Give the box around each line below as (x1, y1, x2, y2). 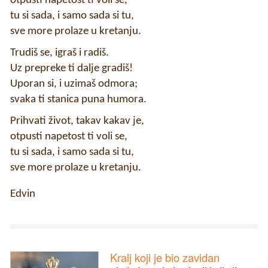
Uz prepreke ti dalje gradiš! (10, 62, 133, 74)
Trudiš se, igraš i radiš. (10, 47, 109, 59)
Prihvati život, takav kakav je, (10, 115, 144, 127)
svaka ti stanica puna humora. (10, 93, 147, 105)
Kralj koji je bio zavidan (110, 249, 220, 265)
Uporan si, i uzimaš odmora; (10, 78, 138, 90)
